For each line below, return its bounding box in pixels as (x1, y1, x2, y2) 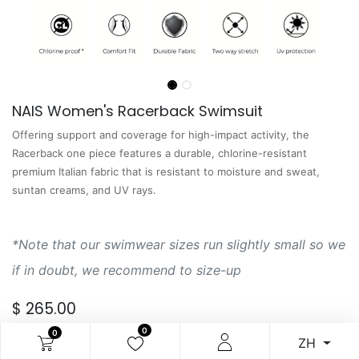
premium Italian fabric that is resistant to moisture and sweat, (12, 165, 320, 178)
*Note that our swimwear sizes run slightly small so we (12, 236, 345, 252)
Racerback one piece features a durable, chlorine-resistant (12, 147, 307, 159)
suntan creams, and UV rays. (12, 184, 156, 196)
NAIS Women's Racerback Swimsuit (12, 101, 263, 121)
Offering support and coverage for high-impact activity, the (12, 128, 309, 141)
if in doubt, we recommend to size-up (12, 262, 241, 278)
